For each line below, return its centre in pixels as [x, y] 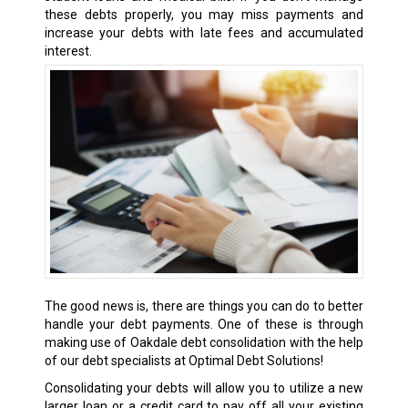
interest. [68, 51]
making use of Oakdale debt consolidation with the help [204, 343]
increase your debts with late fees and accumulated [204, 32]
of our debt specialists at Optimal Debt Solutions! [184, 361]
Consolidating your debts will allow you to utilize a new [204, 388]
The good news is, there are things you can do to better [204, 306]
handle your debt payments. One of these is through [204, 325]
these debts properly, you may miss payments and [204, 14]
